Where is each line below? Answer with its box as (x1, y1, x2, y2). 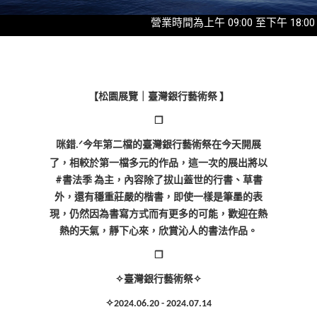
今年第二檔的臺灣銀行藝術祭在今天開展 (83, 138, 261, 150)
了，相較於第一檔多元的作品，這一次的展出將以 (50, 156, 267, 168)
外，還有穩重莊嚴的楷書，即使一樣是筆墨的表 (54, 190, 263, 202)
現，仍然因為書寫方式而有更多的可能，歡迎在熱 (50, 207, 267, 219)
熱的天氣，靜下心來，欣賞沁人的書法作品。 (59, 224, 258, 236)
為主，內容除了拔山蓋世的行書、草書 (93, 173, 263, 185)
